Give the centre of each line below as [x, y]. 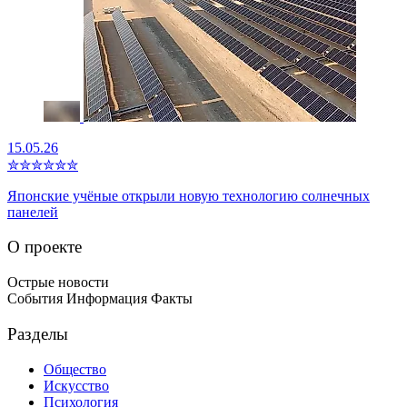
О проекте [45, 247]
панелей [33, 212]
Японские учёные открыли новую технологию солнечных [189, 195]
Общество [75, 369]
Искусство [76, 385]
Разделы [38, 333]
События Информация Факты [100, 299]
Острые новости [58, 283]
